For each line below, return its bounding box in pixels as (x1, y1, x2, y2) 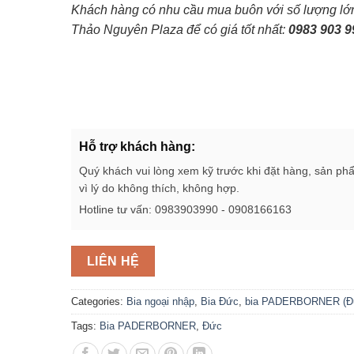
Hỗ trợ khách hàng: (79, 139, 195, 153)
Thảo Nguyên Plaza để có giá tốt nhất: (71, 23, 288, 37)
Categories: (71, 295, 126, 307)
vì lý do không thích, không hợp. (79, 182, 239, 195)
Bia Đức (201, 295, 239, 307)
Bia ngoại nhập (126, 295, 194, 307)
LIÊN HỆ (86, 254, 140, 269)
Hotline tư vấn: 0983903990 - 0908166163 (79, 203, 292, 217)
